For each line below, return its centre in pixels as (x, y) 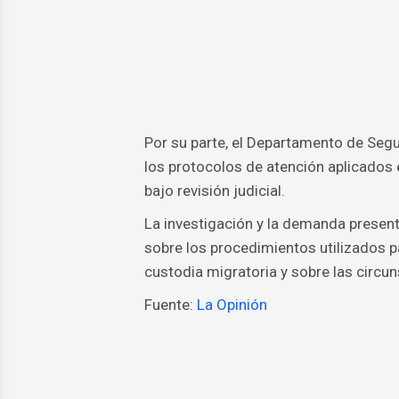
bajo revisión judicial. (214, 191)
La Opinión (230, 305)
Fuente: (168, 305)
